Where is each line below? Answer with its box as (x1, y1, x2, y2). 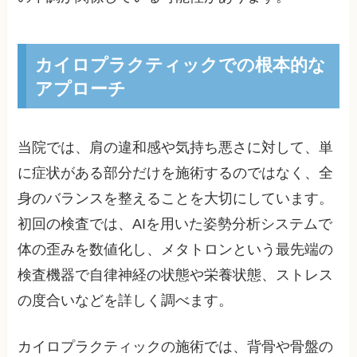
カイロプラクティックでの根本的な (34, 51, 326, 76)
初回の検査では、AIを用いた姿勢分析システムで (18, 215, 333, 232)
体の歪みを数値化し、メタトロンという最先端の (18, 241, 334, 257)
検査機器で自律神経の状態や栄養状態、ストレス (18, 266, 334, 283)
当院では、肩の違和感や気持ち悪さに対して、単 (18, 139, 334, 155)
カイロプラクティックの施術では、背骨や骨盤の (18, 339, 334, 355)
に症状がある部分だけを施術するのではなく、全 (18, 164, 334, 181)
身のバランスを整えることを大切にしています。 (18, 190, 334, 206)
